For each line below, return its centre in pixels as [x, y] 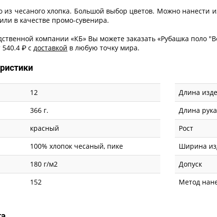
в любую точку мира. [104, 47]
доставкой [51, 47]
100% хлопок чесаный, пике [77, 146]
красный [45, 128]
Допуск [191, 164]
